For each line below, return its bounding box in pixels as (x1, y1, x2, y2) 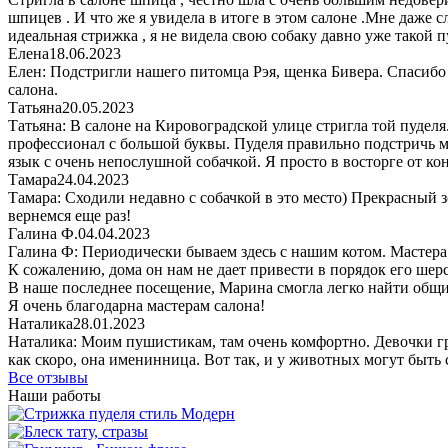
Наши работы (8, 387, 101, 404)
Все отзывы (8, 369, 88, 386)
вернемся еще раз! (8, 207, 131, 224)
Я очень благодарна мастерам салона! (8, 297, 265, 314)
